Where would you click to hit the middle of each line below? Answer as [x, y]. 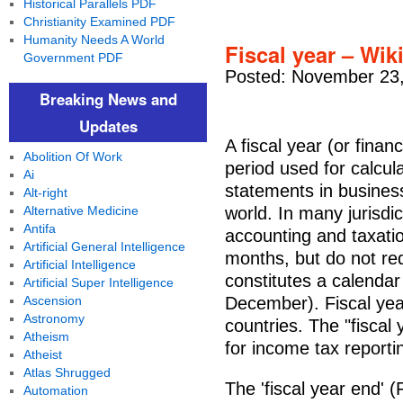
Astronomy [54, 318]
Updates [108, 126]
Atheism [46, 336]
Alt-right [45, 193]
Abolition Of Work [72, 157]
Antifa [39, 228]
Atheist [42, 354]
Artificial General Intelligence [104, 246]
